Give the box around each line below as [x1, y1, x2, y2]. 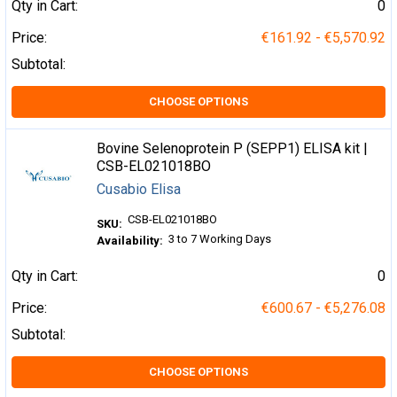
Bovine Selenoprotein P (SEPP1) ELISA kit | [97, 140, 369, 158]
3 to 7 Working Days [168, 232, 272, 246]
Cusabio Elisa [97, 181, 182, 198]
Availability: [97, 233, 164, 247]
